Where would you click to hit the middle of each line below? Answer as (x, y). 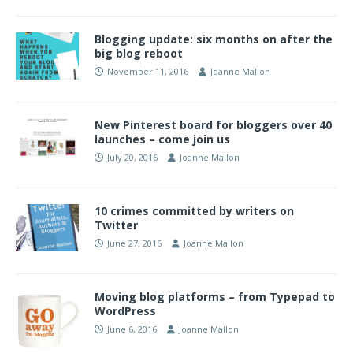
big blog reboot (139, 53)
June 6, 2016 (132, 329)
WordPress (125, 311)
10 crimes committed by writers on (194, 211)
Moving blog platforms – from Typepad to (215, 297)
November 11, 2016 (148, 71)
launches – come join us (162, 139)
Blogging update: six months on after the (214, 39)
